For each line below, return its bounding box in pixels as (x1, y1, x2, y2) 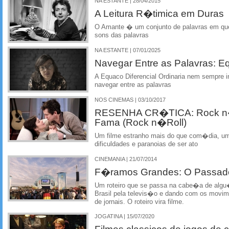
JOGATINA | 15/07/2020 (95, 213, 154, 220)
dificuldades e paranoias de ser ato (95, 140, 198, 148)
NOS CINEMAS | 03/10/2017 (95, 96, 166, 103)
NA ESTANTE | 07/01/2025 (95, 47, 161, 53)
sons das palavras (95, 32, 149, 39)
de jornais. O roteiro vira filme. (95, 198, 184, 205)
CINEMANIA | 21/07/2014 (95, 155, 157, 162)
